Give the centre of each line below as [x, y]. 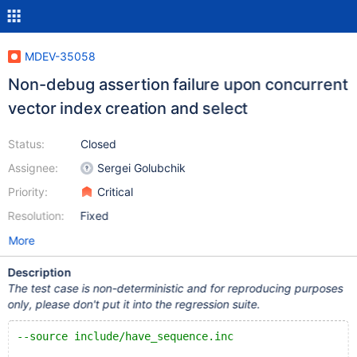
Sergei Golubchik [141, 168]
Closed [98, 144]
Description [39, 272]
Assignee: [33, 168]
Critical [115, 192]
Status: [26, 144]
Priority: [27, 192]
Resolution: [36, 216]
